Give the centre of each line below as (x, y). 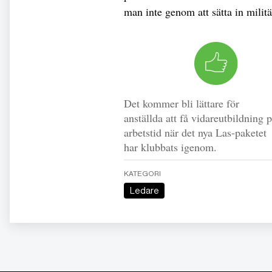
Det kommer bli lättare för (182, 104)
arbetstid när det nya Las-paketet (195, 133)
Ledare (147, 191)
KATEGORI (142, 174)
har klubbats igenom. (170, 147)
